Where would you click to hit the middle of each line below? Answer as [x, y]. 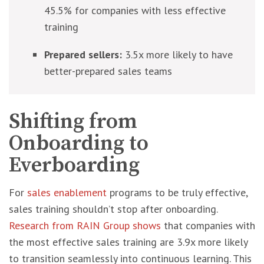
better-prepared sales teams [108, 71]
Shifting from [73, 122]
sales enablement [67, 192]
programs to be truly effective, [177, 192]
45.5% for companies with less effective [135, 10]
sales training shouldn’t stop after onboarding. [113, 209]
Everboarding [74, 165]
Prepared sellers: [83, 55]
